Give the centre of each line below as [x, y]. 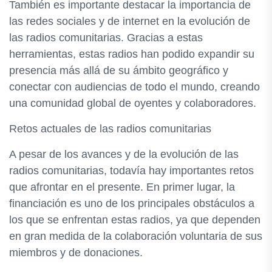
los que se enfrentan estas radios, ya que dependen [135, 220]
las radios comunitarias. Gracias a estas [106, 38]
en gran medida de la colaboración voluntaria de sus [136, 236]
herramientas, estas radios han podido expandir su [132, 54]
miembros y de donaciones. [76, 253]
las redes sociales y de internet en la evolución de [130, 21]
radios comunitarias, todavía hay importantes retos [131, 171]
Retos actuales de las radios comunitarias [110, 129]
